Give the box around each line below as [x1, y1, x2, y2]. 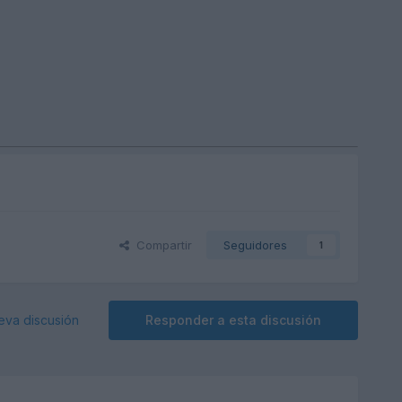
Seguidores [223, 238, 288, 253]
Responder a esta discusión [145, 312, 322, 328]
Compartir [129, 238, 193, 253]
